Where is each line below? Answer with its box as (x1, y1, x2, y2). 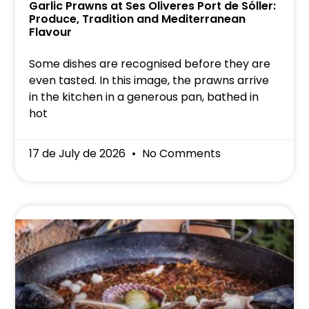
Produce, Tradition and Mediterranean (29, 10, 246, 27)
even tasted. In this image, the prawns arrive (29, 72, 270, 88)
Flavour (29, 23, 72, 40)
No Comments (139, 145, 221, 161)
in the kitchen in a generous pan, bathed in (29, 88, 259, 105)
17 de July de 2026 (29, 145, 129, 161)
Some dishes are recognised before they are (29, 55, 271, 72)
